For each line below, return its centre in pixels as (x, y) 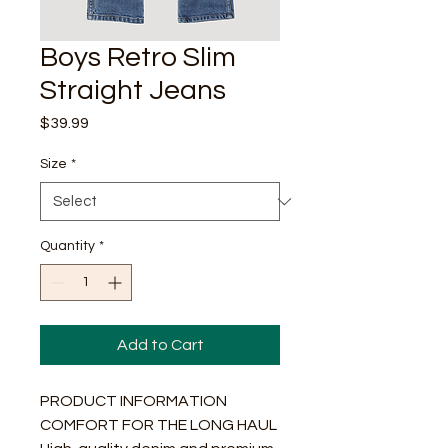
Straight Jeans (133, 90)
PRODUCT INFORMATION (133, 401)
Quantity (67, 246)
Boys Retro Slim (138, 57)
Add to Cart (160, 345)
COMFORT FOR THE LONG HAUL (158, 425)
